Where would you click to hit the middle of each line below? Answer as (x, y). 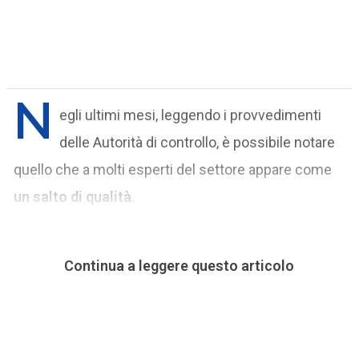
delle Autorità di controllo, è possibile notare (198, 142)
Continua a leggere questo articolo (179, 265)
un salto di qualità (73, 196)
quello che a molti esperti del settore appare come (173, 169)
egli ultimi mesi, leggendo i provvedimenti (191, 115)
